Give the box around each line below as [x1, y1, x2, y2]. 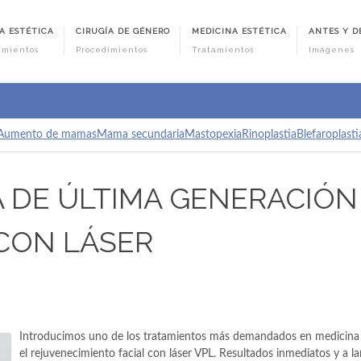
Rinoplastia [242, 129, 297, 140]
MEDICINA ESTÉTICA [192, 27, 288, 35]
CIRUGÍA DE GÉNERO [76, 27, 171, 35]
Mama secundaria [97, 129, 185, 140]
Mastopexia [185, 129, 242, 140]
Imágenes [309, 45, 355, 54]
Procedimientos [76, 45, 148, 54]
